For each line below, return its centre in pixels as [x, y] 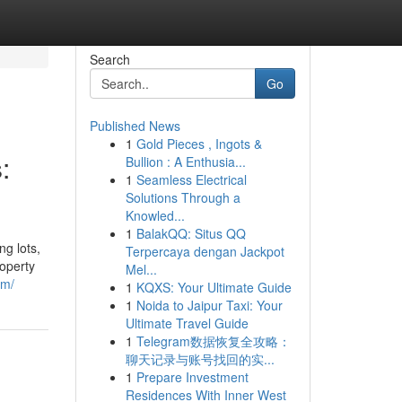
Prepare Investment [192, 377]
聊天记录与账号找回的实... [200, 359]
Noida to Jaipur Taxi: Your [209, 305]
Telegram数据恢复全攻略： [213, 341]
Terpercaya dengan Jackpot [205, 251]
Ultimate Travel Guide [187, 323]
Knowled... [155, 215]
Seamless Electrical [191, 179]
